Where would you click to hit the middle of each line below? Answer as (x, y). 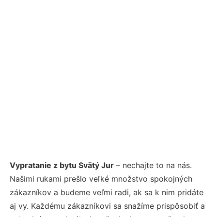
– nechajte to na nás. (153, 165)
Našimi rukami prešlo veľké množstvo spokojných (101, 179)
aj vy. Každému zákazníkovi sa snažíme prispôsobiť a (107, 206)
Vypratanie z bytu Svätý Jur (62, 165)
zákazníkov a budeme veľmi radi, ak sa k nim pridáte (107, 193)
